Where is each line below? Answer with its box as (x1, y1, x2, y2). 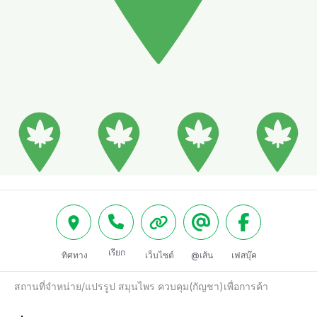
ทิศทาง (61, 249, 88, 260)
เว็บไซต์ (144, 249, 174, 260)
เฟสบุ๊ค (231, 249, 257, 260)
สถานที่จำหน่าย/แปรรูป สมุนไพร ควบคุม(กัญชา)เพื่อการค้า (14, 279, 268, 292)
